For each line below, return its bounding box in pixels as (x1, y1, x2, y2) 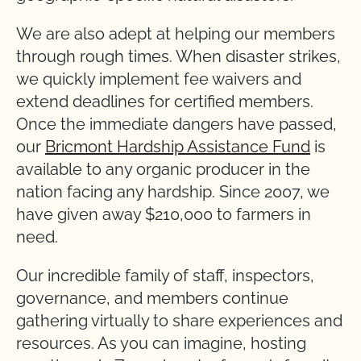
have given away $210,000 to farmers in (16, 205, 311, 225)
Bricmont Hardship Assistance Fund (45, 137, 310, 157)
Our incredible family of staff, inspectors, (16, 266, 314, 286)
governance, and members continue (16, 288, 288, 309)
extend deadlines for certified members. (16, 92, 313, 112)
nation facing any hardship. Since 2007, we (16, 182, 330, 202)
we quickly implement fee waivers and (16, 69, 301, 89)
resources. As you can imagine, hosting (16, 334, 306, 354)
